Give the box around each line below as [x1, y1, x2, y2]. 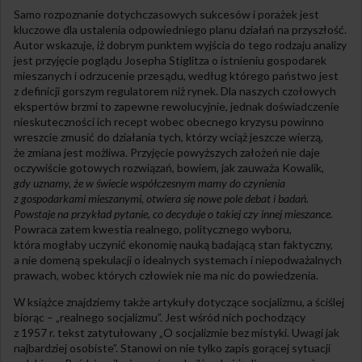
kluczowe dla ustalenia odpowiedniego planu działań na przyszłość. [14, 23, 347, 37]
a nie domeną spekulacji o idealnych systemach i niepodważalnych [14, 253, 342, 267]
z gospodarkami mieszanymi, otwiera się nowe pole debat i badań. [14, 192, 309, 206]
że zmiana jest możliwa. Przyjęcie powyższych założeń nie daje [14, 145, 320, 160]
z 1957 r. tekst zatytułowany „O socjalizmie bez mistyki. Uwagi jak [14, 326, 339, 340]
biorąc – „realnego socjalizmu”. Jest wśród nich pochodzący [14, 310, 305, 325]
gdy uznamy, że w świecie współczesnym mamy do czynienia [14, 176, 285, 191]
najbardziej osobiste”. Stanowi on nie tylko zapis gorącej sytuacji [14, 341, 330, 356]
